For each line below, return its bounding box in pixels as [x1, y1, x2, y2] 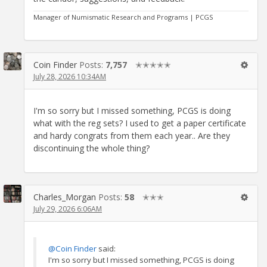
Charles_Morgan [33, 191, 96, 203]
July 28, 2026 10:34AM [33, 71, 106, 82]
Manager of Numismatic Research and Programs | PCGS [33, 12, 213, 21]
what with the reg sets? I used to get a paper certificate [33, 117, 246, 129]
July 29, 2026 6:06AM [33, 204, 102, 215]
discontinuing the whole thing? [33, 142, 150, 154]
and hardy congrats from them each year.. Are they [33, 130, 230, 142]
